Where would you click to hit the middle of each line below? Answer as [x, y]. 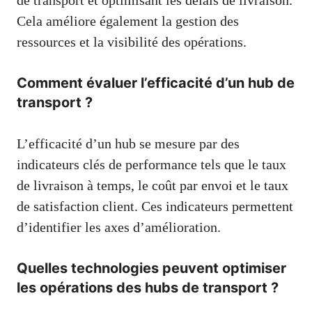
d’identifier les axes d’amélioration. [119, 227]
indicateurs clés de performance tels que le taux [151, 164]
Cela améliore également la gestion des [128, 21]
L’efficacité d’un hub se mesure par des [128, 143]
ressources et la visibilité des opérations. [132, 41]
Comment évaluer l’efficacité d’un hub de [156, 83]
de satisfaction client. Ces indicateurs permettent [155, 206]
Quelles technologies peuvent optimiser [151, 268]
